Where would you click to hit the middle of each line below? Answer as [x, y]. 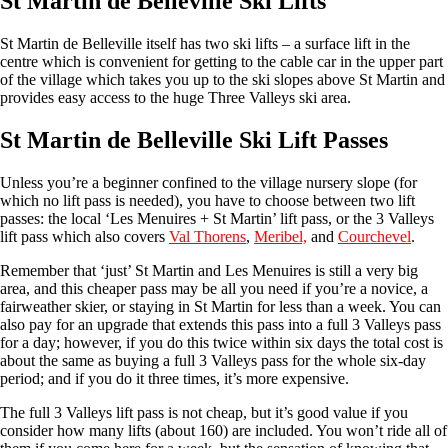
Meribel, [280, 236]
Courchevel [374, 236]
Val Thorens [207, 236]
